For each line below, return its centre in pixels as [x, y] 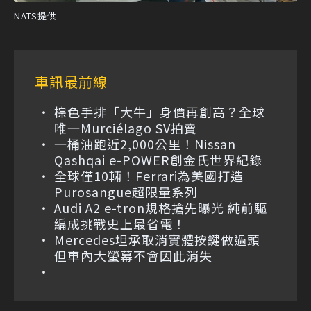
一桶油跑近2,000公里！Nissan [145, 143]
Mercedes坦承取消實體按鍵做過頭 [164, 239]
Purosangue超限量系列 [126, 191]
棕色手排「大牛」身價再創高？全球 [160, 111]
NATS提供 [35, 15]
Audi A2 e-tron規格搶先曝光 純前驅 [161, 207]
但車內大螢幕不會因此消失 [133, 255]
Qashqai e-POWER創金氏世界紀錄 [158, 159]
